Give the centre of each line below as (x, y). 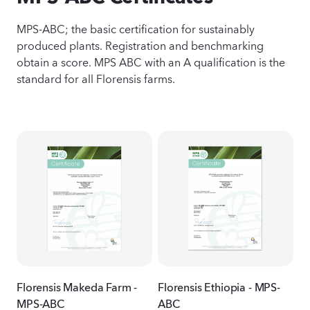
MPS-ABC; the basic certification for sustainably (136, 28)
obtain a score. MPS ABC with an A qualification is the (151, 61)
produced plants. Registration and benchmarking (140, 44)
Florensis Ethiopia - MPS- (219, 285)
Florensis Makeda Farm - (77, 285)
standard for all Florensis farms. (96, 77)
